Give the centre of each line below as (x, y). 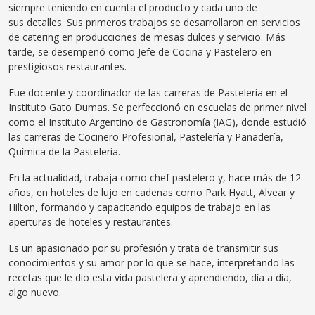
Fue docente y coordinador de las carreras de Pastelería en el (148, 92)
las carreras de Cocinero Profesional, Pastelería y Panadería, (146, 136)
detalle (42, 22)
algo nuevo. (35, 292)
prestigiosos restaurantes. (67, 66)
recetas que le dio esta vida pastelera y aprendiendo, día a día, (150, 277)
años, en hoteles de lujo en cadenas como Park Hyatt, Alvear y (152, 192)
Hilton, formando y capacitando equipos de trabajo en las (140, 207)
